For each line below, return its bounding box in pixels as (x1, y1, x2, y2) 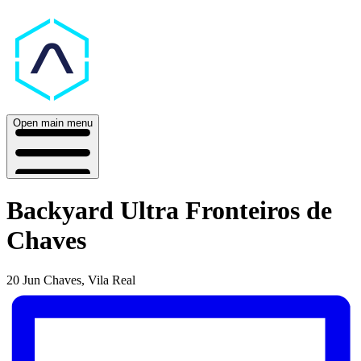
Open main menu (13, 117, 93, 129)
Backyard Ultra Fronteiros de (6, 196, 332, 226)
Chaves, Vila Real (44, 272, 135, 287)
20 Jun (6, 272, 40, 287)
